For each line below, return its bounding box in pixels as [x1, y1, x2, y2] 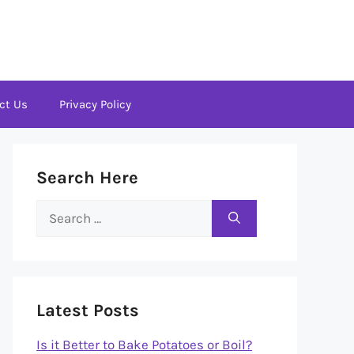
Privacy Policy [59, 97, 131, 111]
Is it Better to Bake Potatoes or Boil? [36, 337, 252, 352]
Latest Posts [36, 300, 139, 321]
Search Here [36, 168, 138, 188]
